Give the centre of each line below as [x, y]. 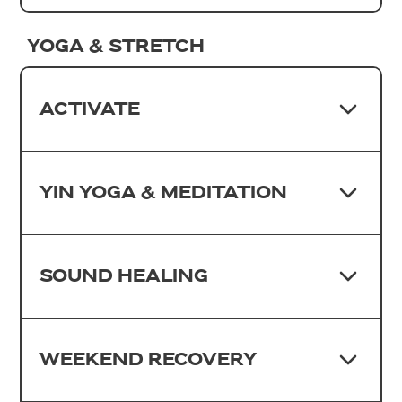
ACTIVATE [90, 109]
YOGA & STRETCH [116, 46]
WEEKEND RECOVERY [149, 359]
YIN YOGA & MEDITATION [164, 192]
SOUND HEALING [124, 276]
